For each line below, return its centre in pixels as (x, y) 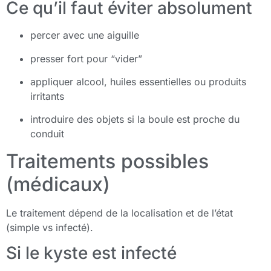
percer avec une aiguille (85, 35)
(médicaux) (58, 184)
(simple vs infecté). (50, 227)
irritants (47, 96)
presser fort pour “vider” (86, 58)
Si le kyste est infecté (91, 253)
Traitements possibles (107, 161)
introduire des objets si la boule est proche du (135, 119)
